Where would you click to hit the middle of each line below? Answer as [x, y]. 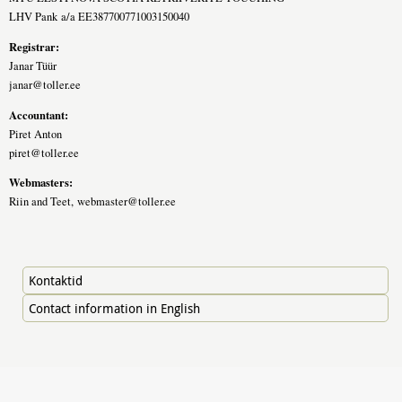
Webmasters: [41, 183]
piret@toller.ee [44, 153]
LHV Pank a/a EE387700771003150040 [99, 17]
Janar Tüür [33, 66]
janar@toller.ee [45, 84]
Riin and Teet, [43, 202]
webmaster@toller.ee [127, 202]
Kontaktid [56, 280]
